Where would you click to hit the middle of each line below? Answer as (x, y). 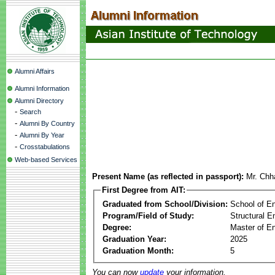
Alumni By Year (42, 135)
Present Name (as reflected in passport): (168, 176)
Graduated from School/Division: (165, 204)
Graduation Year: (134, 239)
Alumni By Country (47, 123)
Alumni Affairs (35, 71)
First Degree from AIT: (144, 190)
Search (30, 112)
